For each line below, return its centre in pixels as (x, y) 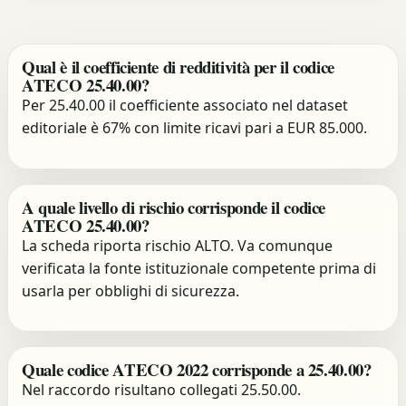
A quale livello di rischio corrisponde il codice (174, 207)
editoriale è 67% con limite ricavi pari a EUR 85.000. (195, 128)
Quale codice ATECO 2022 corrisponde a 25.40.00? (197, 370)
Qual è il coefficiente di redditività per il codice (178, 67)
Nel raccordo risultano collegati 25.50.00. (162, 390)
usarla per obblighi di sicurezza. (131, 290)
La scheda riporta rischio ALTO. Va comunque (178, 245)
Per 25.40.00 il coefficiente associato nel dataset (185, 106)
